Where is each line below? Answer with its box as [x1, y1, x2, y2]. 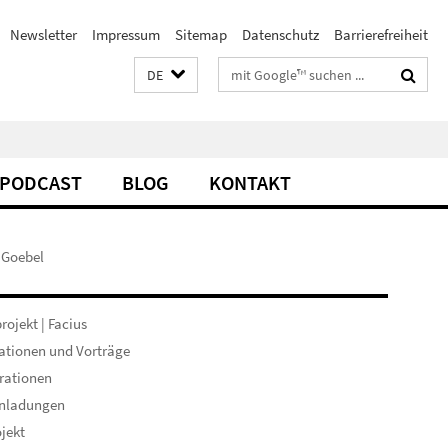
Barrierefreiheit [334, 25, 428, 44]
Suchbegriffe [219, 61, 298, 80]
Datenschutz [242, 25, 319, 44]
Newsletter [10, 25, 77, 44]
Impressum [92, 25, 160, 44]
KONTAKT [209, 170, 291, 195]
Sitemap [175, 25, 227, 44]
